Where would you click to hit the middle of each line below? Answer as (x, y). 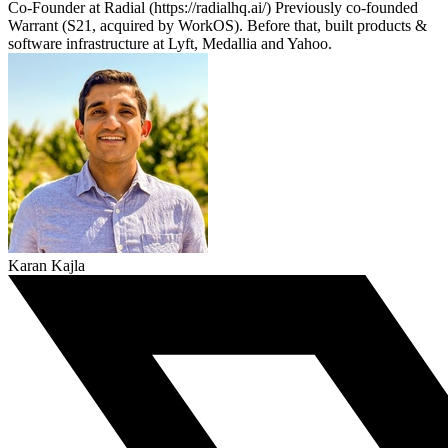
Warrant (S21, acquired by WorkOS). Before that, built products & (217, 26)
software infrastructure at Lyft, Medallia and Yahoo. (170, 44)
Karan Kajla (46, 266)
